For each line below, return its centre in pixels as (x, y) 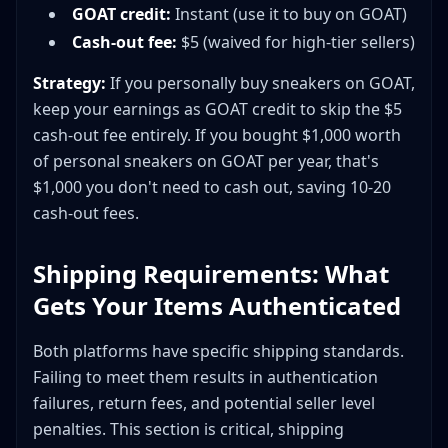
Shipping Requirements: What (211, 274)
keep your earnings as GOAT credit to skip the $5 (217, 109)
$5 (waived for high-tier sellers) (296, 42)
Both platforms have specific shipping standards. (218, 351)
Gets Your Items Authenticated (217, 306)
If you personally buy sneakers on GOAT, (260, 83)
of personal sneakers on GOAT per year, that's (206, 161)
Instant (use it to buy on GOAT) (289, 14)
